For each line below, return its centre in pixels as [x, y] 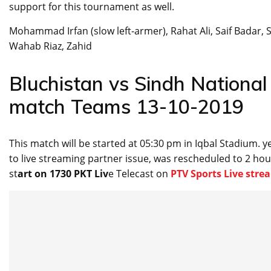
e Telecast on [138, 174]
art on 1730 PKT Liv [63, 174]
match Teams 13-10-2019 [126, 107]
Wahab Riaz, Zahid [51, 46]
